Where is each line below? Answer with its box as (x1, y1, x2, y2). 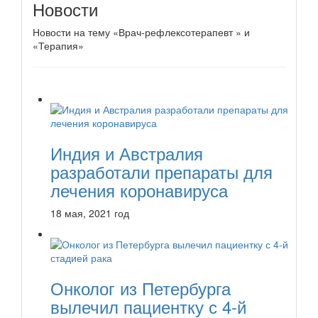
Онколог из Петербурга (50, 275, 231, 300)
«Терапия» (33, 38, 84, 53)
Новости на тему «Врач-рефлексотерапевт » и (33, 24, 250, 39)
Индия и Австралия (50, 140, 203, 165)
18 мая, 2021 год (50, 205, 129, 220)
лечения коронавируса (50, 177, 228, 202)
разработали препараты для (50, 158, 273, 184)
